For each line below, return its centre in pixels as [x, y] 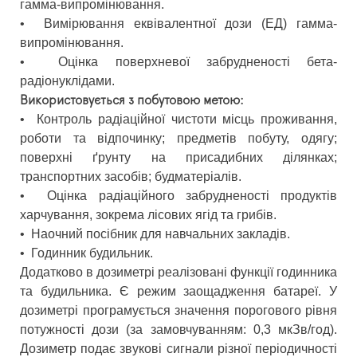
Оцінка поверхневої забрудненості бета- [190, 62]
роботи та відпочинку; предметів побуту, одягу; [178, 139]
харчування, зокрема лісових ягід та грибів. [148, 215]
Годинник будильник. [90, 253]
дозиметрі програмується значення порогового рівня [178, 311]
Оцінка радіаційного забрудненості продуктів [187, 196]
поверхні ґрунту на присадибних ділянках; [178, 158]
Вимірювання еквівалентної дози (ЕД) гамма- [186, 24]
